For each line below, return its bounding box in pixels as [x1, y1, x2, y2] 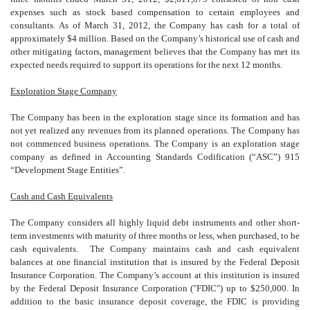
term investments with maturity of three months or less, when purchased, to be [10, 230, 300, 241]
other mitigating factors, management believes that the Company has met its [10, 46, 300, 57]
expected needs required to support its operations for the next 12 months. [10, 59, 282, 70]
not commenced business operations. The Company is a [10, 138, 226, 149]
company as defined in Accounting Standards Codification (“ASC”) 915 [10, 151, 300, 162]
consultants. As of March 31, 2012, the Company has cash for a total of [10, 19, 300, 30]
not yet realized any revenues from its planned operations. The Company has [10, 125, 300, 136]
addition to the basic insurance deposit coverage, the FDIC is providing [10, 295, 300, 307]
